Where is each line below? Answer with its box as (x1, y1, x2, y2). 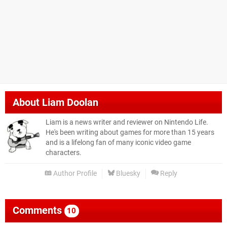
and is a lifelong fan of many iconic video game (46, 138, 191, 147)
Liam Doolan (42, 96, 98, 109)
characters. (46, 148, 82, 158)
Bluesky (115, 169, 140, 178)
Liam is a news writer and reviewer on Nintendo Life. (46, 118, 208, 127)
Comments (13, 204, 64, 217)
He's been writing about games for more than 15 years (46, 128, 214, 137)
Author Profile (52, 169, 97, 178)
